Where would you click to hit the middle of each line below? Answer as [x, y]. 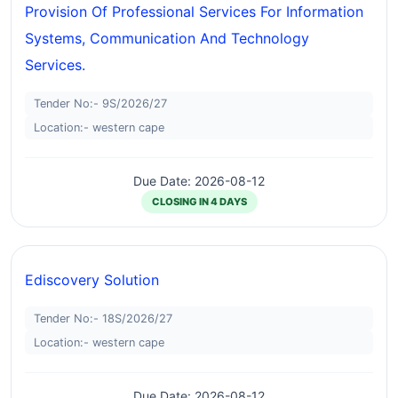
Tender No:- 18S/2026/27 [103, 318]
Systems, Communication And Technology [167, 38]
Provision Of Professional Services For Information [194, 12]
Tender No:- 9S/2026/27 [100, 103]
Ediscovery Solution [92, 280]
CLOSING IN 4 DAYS [199, 202]
